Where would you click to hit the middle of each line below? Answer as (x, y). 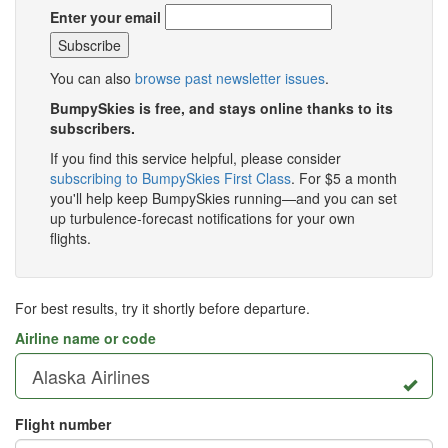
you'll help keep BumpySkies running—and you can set (223, 198)
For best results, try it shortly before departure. (162, 308)
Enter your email (105, 17)
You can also (92, 78)
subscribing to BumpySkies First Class (170, 178)
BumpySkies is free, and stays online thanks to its (221, 108)
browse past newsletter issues (230, 78)
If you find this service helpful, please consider (195, 158)
